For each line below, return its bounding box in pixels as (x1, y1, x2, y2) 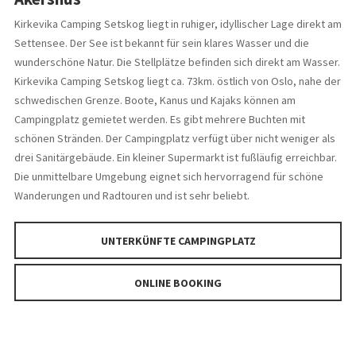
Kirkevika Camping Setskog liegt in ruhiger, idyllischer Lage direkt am (14, 17, 342, 32)
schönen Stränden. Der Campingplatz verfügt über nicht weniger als (14, 131, 335, 146)
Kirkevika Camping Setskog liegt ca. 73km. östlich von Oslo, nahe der (14, 74, 341, 89)
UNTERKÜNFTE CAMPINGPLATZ (100, 234, 256, 249)
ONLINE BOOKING (134, 275, 222, 290)
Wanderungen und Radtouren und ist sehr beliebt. (14, 188, 250, 203)
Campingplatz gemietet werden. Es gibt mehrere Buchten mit (14, 112, 305, 127)
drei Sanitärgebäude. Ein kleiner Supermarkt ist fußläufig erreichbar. (14, 150, 337, 165)
